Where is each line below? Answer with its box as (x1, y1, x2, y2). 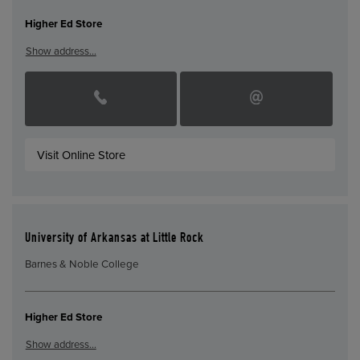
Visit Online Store (37, 147, 126, 162)
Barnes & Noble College (24, 258, 139, 272)
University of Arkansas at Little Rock (24, 231, 204, 246)
